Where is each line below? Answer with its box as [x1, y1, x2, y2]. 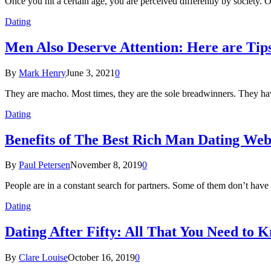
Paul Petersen [19, 160, 70, 171]
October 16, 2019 [68, 252, 135, 263]
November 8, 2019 [70, 160, 142, 171]
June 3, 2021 [66, 67, 115, 78]
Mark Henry [19, 67, 66, 78]
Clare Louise [19, 252, 68, 263]
